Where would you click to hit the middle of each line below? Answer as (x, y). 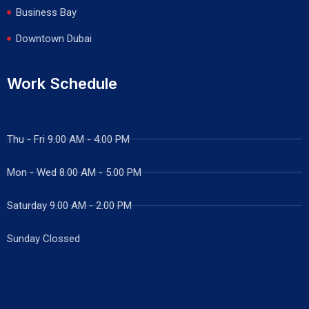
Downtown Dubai (53, 38)
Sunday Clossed (43, 238)
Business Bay (46, 12)
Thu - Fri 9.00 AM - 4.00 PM (68, 139)
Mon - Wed (33, 172)
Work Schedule (62, 83)
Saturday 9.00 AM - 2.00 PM (69, 205)
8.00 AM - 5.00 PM (100, 172)
